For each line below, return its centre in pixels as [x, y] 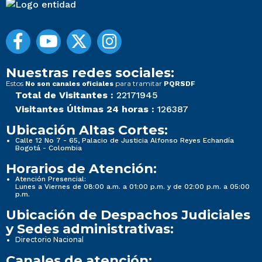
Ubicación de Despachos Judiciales [128, 214]
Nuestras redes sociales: [90, 72]
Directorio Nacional [49, 239]
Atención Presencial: [51, 179]
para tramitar [139, 83]
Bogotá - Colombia [49, 148]
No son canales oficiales [69, 83]
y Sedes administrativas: [90, 228]
